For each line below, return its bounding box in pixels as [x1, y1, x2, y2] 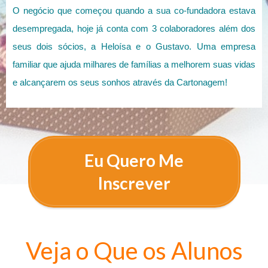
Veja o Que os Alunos [25, 236, 243, 266]
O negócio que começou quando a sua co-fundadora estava [13, 5, 255, 16]
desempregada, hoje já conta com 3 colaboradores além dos [13, 23, 255, 34]
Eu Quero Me [84, 150, 184, 171]
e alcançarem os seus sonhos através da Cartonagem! [13, 77, 227, 88]
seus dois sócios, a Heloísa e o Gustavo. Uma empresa [13, 41, 255, 52]
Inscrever [98, 173, 170, 194]
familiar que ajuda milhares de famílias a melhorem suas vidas [13, 59, 255, 70]
